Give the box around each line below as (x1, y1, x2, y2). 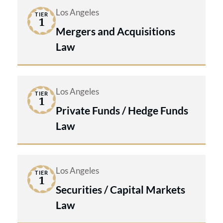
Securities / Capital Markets (56, 183, 185, 196)
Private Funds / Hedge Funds (56, 104, 188, 116)
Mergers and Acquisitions (56, 24, 175, 37)
